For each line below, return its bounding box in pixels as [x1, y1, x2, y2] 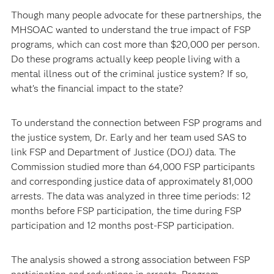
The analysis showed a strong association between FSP [10, 254, 250, 265]
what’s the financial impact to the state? [10, 83, 183, 94]
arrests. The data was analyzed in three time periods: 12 [10, 190, 251, 202]
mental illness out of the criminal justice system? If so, [10, 68, 248, 80]
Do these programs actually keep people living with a [10, 53, 240, 65]
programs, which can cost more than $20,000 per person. [10, 39, 260, 50]
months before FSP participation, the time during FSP [10, 205, 242, 217]
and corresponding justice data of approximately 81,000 [10, 176, 253, 187]
